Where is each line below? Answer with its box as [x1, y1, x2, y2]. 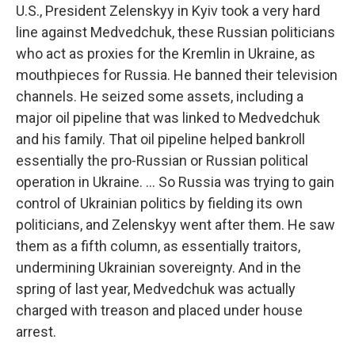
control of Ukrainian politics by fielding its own [16, 195, 303, 212]
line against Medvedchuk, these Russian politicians [16, 24, 335, 41]
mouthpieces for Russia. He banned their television [16, 67, 338, 84]
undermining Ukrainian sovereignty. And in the [16, 259, 301, 277]
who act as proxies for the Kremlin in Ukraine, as [16, 45, 315, 63]
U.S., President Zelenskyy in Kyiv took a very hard [16, 2, 320, 20]
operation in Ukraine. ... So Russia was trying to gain [16, 174, 334, 191]
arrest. [16, 323, 56, 341]
